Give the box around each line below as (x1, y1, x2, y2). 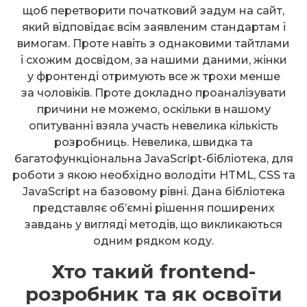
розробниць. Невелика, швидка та (54, 136, 253, 149)
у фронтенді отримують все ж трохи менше (27, 70, 280, 84)
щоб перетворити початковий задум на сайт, (23, 4, 284, 18)
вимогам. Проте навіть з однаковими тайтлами (17, 37, 290, 51)
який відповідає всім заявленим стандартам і (21, 21, 286, 34)
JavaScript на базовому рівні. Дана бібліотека (22, 185, 285, 199)
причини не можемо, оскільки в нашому (36, 103, 271, 116)
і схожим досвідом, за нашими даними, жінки (20, 53, 287, 67)
